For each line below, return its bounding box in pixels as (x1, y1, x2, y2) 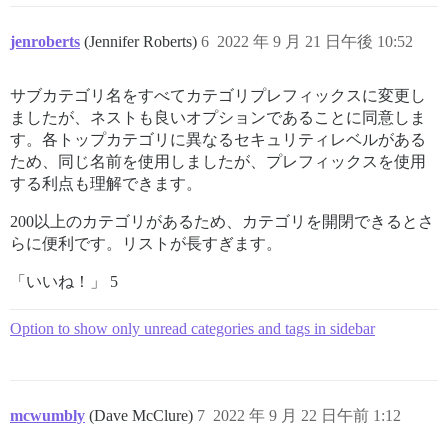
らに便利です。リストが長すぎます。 (10, 235, 282, 253)
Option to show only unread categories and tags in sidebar (10, 320, 375, 338)
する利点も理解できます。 (10, 175, 202, 193)
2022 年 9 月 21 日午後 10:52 (217, 33, 413, 51)
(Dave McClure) (89, 407, 197, 425)
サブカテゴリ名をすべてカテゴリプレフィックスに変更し (10, 87, 426, 105)
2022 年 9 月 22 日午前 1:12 (213, 407, 401, 425)
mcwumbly (10, 407, 85, 425)
